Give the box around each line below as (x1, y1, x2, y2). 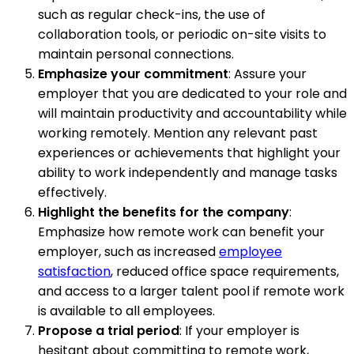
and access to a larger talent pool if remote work (38, 281, 345, 300)
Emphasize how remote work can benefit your (38, 222, 325, 241)
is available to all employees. (38, 301, 215, 320)
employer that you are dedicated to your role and (38, 84, 347, 103)
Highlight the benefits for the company (38, 202, 289, 221)
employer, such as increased (38, 242, 219, 261)
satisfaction (38, 262, 111, 281)
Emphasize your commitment (38, 64, 228, 83)
